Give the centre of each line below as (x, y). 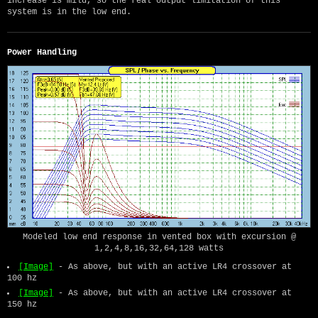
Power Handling (42, 53)
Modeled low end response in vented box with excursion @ (159, 237)
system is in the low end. (69, 12)
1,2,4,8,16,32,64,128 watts (159, 248)
